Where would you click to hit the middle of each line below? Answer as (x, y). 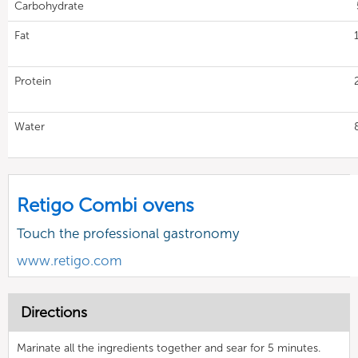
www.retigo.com (70, 260)
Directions (54, 312)
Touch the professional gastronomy (128, 233)
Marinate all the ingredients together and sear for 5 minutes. (169, 348)
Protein (33, 81)
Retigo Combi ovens (105, 205)
